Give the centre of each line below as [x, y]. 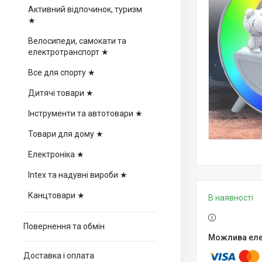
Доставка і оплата [59, 256]
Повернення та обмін [64, 226]
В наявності [231, 198]
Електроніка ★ [56, 154]
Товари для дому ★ [66, 134]
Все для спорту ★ [62, 73]
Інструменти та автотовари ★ [85, 113]
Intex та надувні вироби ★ [78, 175]
